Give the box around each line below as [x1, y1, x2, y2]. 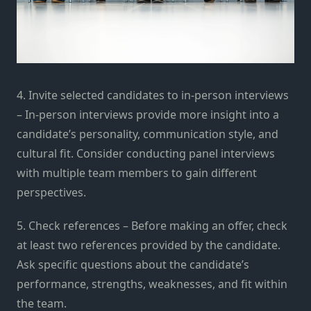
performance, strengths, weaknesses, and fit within [17, 276, 287, 292]
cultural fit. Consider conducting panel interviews [17, 145, 275, 161]
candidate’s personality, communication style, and [17, 126, 278, 142]
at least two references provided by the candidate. [17, 237, 280, 253]
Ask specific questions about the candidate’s [17, 256, 249, 272]
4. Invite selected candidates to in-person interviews [17, 87, 289, 103]
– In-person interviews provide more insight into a [17, 106, 279, 122]
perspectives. [17, 184, 86, 200]
